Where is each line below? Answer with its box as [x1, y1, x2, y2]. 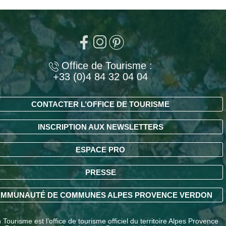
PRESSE [85, 167, 116, 177]
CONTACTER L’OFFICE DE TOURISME [31, 99, 169, 108]
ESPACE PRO [76, 145, 125, 154]
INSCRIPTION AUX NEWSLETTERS [37, 122, 163, 131]
